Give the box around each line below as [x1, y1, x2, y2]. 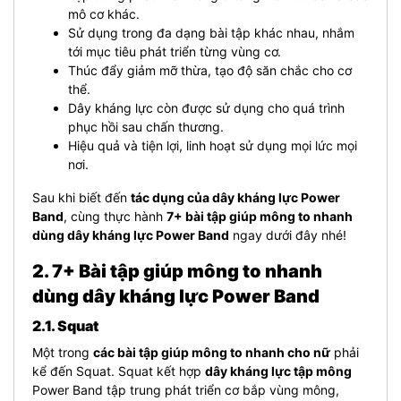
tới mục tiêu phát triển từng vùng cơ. [68, 43, 281, 59]
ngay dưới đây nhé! [229, 226, 346, 243]
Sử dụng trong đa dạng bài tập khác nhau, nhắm [68, 24, 354, 40]
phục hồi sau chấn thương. [68, 118, 224, 134]
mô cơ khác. [68, 5, 140, 21]
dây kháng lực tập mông [205, 363, 352, 379]
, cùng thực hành [64, 208, 166, 224]
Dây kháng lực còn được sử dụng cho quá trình [68, 99, 345, 115]
